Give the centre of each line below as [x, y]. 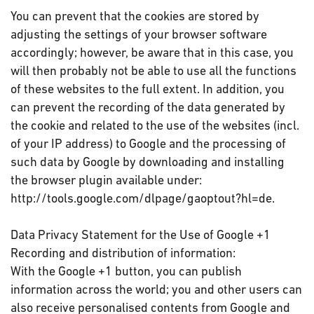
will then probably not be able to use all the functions [153, 70]
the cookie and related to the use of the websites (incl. [155, 125]
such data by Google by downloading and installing [148, 162]
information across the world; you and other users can [156, 289]
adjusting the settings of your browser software [139, 34]
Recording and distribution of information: [123, 253]
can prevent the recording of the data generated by [148, 107]
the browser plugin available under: [106, 180]
